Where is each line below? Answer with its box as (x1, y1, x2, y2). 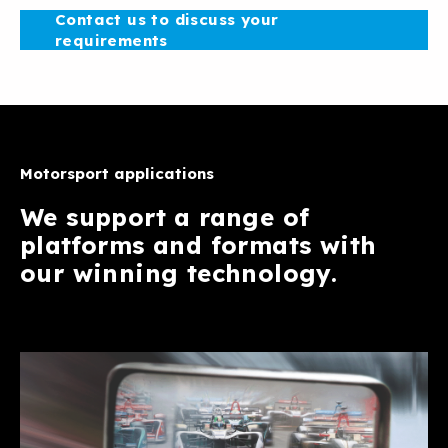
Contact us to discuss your (55, 10, 279, 30)
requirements (55, 31, 168, 51)
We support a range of (20, 202, 310, 233)
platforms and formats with (20, 230, 377, 261)
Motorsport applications (20, 164, 214, 184)
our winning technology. (20, 258, 338, 289)
